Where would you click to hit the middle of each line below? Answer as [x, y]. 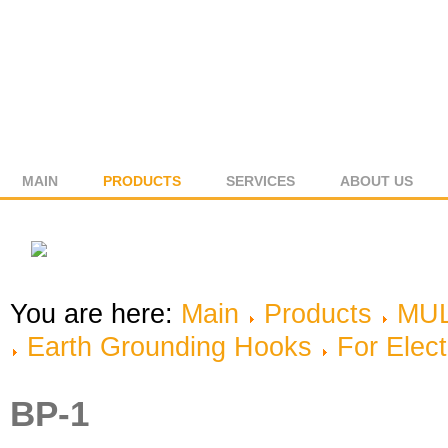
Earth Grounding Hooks [169, 347]
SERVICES [260, 181]
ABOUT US [376, 181]
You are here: [95, 314]
